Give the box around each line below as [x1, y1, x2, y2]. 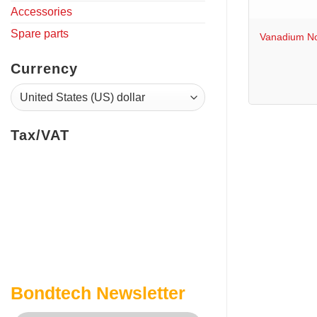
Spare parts [11, 27, 69, 40]
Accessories [11, 5, 72, 18]
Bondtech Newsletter [11, 282, 185, 303]
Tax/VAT [11, 127, 69, 143]
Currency [11, 60, 78, 76]
